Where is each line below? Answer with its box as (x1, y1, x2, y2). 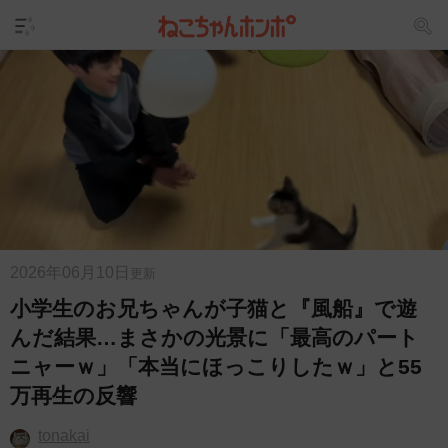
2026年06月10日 (10, 264, 130, 281)
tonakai (38, 427, 90, 444)
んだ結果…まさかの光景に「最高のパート (10, 326, 419, 350)
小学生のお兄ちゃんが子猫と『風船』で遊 (10, 297, 417, 321)
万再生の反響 (10, 384, 137, 408)
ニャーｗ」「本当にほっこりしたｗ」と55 (10, 355, 422, 379)
